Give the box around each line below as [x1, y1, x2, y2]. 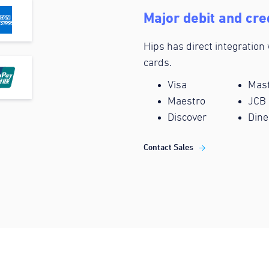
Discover [168, 112, 207, 123]
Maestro [168, 96, 205, 107]
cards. [144, 58, 172, 68]
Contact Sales [144, 142, 193, 152]
